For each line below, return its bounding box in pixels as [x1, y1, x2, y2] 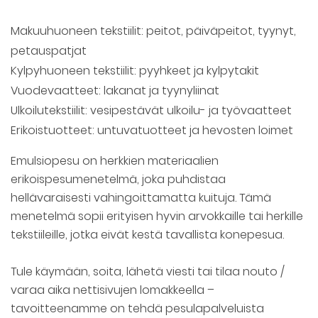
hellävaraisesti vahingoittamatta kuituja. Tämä [11, 190, 271, 207]
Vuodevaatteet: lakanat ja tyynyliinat [11, 82, 219, 99]
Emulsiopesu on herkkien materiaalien [11, 153, 219, 170]
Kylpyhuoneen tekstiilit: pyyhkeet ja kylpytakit [11, 62, 259, 79]
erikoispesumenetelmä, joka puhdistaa [11, 171, 226, 188]
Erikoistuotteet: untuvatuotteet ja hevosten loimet [11, 122, 293, 139]
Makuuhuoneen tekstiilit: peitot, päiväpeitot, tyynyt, [11, 23, 296, 40]
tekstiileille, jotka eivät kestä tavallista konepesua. [11, 226, 284, 243]
